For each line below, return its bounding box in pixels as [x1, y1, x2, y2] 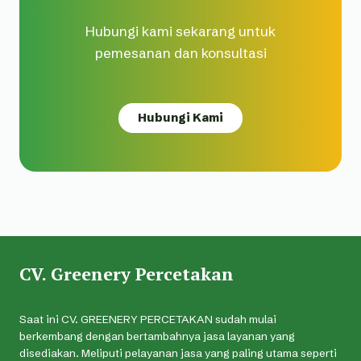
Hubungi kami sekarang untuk [85, 23, 276, 40]
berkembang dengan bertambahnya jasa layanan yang [19, 330, 295, 344]
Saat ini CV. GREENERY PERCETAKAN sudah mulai [19, 313, 276, 327]
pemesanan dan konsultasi [94, 44, 267, 62]
